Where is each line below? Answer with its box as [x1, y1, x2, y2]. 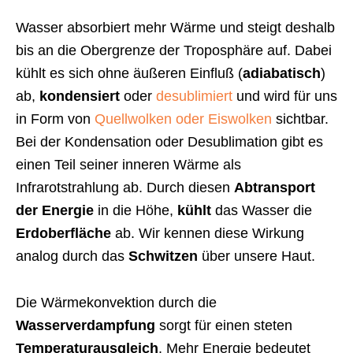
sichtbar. [272, 110, 329, 127]
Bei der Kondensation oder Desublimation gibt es [16, 133, 323, 150]
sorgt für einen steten [155, 317, 292, 333]
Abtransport [234, 179, 315, 195]
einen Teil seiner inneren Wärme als [16, 156, 241, 173]
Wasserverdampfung [16, 317, 155, 333]
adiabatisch [243, 65, 321, 81]
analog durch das [16, 247, 128, 264]
